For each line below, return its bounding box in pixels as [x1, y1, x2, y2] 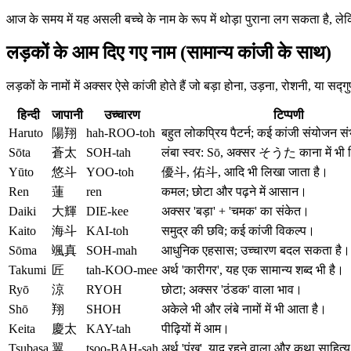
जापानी [52, 107, 83, 121]
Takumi [9, 262, 46, 277]
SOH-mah [86, 243, 137, 257]
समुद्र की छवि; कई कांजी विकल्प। [161, 223, 315, 237]
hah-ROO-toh [86, 125, 155, 139]
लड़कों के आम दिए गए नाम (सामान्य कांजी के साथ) [6, 42, 331, 63]
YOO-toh [86, 165, 134, 179]
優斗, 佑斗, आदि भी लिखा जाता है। [161, 165, 328, 179]
